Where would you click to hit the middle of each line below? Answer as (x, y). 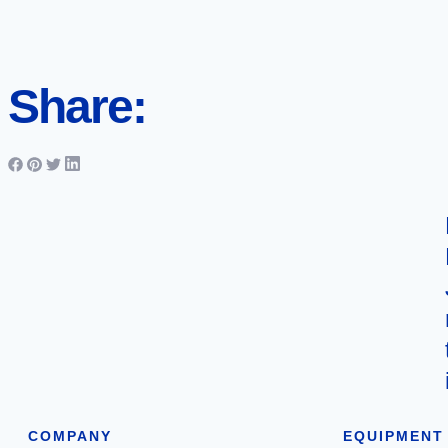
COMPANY (70, 436)
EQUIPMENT (393, 436)
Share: (77, 107)
